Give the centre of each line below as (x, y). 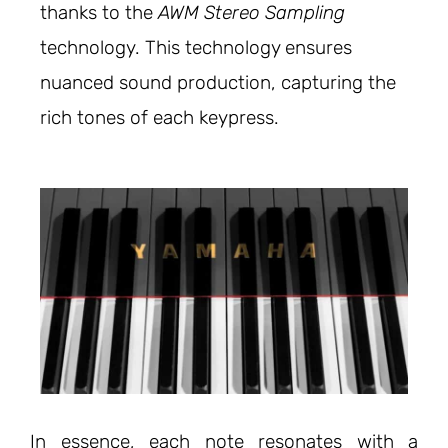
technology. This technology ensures (196, 47)
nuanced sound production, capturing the (218, 82)
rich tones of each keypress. (159, 117)
